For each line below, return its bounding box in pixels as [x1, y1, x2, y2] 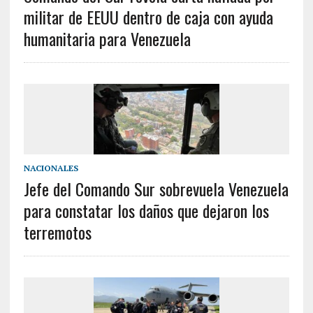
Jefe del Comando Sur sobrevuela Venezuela [23, 176, 289, 202]
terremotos [23, 219, 92, 245]
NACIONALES [23, 163, 78, 174]
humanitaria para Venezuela [23, 26, 191, 52]
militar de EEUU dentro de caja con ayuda [23, 4, 273, 30]
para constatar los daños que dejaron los [23, 198, 269, 224]
